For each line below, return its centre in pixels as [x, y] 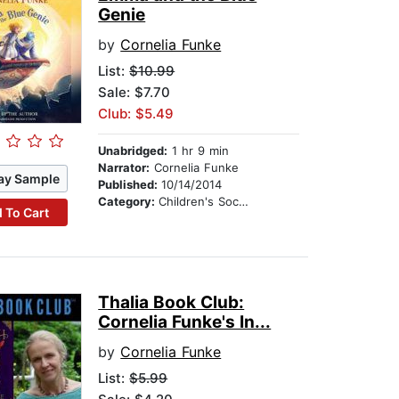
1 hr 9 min [199, 151]
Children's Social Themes [199, 202]
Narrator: [124, 168]
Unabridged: [133, 151]
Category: [129, 202]
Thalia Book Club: [171, 303]
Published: [130, 185]
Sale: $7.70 [134, 93]
